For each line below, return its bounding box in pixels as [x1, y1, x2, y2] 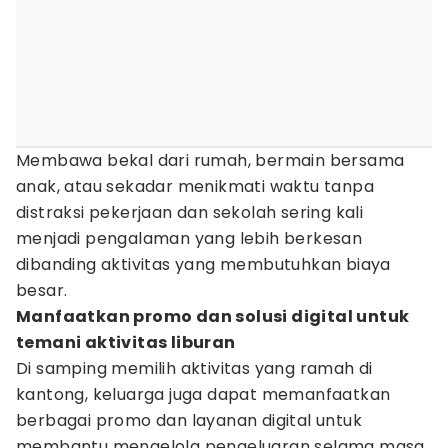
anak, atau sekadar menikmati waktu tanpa [16, 175, 374, 198]
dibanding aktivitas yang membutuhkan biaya [16, 253, 391, 276]
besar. [16, 279, 68, 302]
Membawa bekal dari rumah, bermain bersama [16, 149, 405, 172]
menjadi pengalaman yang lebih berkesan [16, 227, 363, 250]
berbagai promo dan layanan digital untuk [16, 409, 362, 432]
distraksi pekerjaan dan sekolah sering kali [16, 201, 364, 224]
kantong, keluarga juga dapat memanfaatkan [16, 383, 391, 406]
